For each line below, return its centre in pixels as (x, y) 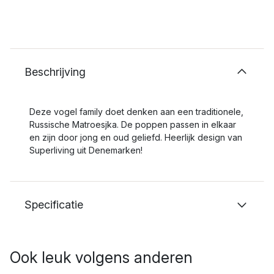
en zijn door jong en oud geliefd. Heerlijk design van (136, 137)
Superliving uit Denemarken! (86, 150)
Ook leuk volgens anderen (101, 257)
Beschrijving (55, 72)
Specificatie (54, 205)
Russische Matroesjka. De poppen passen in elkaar (133, 124)
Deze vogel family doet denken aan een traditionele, (136, 112)
